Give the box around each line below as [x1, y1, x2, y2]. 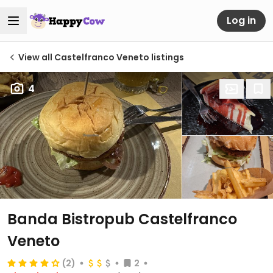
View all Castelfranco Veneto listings [18, 51, 184, 63]
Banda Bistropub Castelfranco [7, 209, 237, 229]
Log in [227, 13, 256, 27]
